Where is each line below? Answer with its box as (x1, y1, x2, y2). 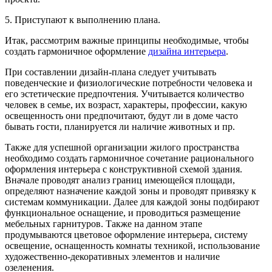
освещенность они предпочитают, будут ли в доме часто (5, 110, 238, 121)
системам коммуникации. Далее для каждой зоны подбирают (5, 196, 259, 207)
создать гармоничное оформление (5, 46, 148, 56)
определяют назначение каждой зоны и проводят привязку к (5, 185, 256, 196)
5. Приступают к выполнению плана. (5, 14, 160, 25)
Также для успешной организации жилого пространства (5, 141, 239, 152)
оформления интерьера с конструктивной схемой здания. (5, 163, 242, 174)
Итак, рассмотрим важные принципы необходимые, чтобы (5, 35, 249, 46)
